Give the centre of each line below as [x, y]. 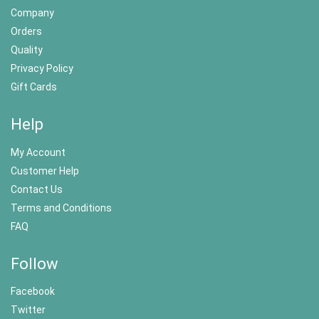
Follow [35, 263]
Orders [26, 32]
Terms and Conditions [61, 208]
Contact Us [37, 189]
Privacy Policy [42, 69]
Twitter [28, 310]
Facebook [33, 292]
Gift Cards [34, 87]
